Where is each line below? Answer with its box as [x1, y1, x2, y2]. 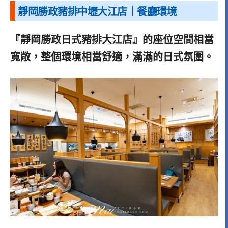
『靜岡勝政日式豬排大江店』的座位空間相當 [10, 34, 214, 45]
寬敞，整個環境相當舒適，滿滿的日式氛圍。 [10, 51, 214, 63]
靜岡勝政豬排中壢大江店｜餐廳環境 [18, 6, 177, 17]
